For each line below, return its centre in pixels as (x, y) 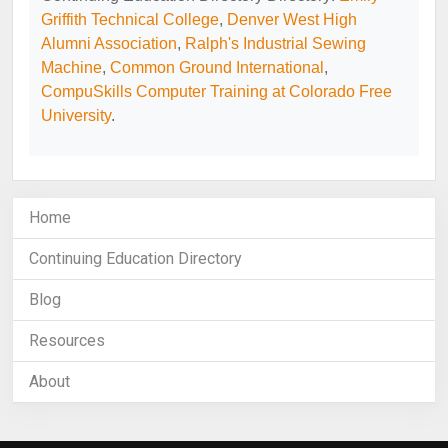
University (76, 115)
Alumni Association (109, 43)
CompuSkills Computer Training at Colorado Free (216, 91)
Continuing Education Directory (135, 258)
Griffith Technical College (130, 19)
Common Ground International (217, 67)
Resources (67, 340)
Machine (71, 67)
